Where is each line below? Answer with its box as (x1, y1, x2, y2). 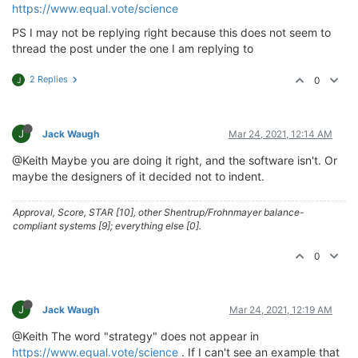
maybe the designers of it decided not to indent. (12, 169, 265, 183)
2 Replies (30, 74, 68, 85)
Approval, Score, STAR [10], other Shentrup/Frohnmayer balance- (13, 206, 304, 218)
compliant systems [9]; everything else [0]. (13, 220, 201, 232)
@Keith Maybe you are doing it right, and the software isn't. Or (12, 153, 337, 167)
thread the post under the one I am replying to (12, 42, 253, 55)
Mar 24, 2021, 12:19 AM (229, 304, 332, 316)
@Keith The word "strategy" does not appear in (12, 329, 259, 343)
